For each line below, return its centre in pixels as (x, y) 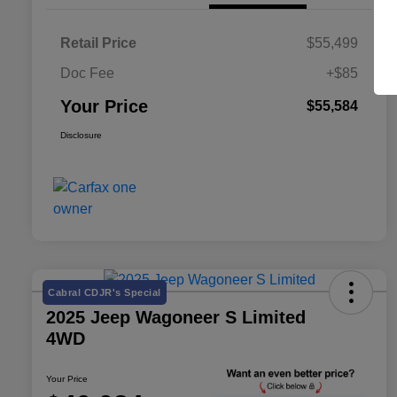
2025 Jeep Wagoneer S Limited (176, 318)
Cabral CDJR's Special (105, 293)
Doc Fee (87, 74)
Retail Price (98, 43)
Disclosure (81, 136)
